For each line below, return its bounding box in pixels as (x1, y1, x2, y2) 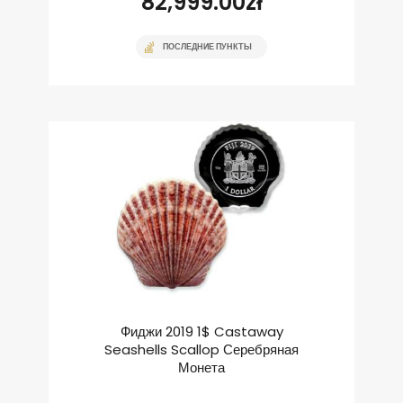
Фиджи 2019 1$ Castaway (120, 322, 283, 342)
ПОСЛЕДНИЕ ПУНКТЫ (163, 41, 252, 53)
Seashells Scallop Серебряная (104, 340, 299, 360)
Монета (178, 358, 225, 378)
